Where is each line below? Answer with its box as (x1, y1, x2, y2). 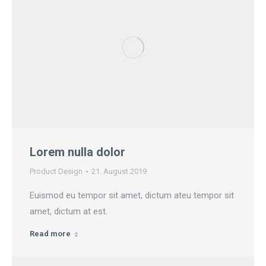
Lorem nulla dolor (30, 145, 125, 160)
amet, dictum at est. (30, 206, 107, 217)
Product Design (30, 167, 83, 176)
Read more (30, 229, 71, 239)
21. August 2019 (91, 167, 147, 176)
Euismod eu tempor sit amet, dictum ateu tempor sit (30, 190, 234, 201)
